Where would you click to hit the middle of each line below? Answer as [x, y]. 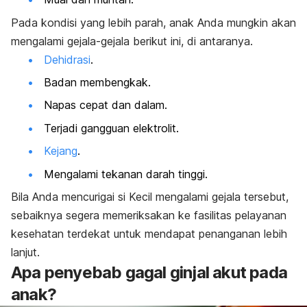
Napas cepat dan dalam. [106, 105]
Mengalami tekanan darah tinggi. [126, 174]
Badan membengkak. [97, 83]
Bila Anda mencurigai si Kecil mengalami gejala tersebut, [150, 196]
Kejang [61, 151]
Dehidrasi [67, 59]
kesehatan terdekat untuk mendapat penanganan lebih [149, 233]
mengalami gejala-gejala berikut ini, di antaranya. [132, 41]
